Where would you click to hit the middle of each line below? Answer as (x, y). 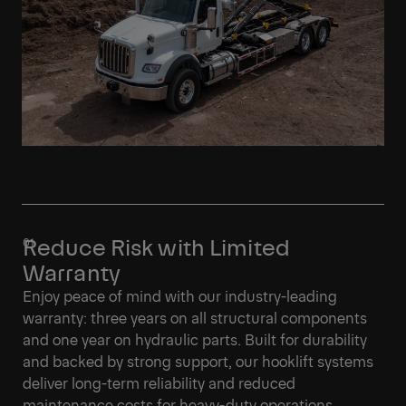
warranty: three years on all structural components (195, 318)
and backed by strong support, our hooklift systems (198, 361)
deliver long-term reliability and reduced (159, 383)
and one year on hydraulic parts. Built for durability (195, 339)
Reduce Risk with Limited (156, 246)
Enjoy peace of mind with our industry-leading (180, 296)
